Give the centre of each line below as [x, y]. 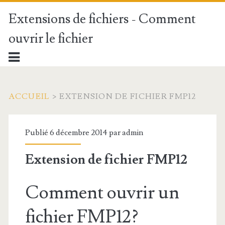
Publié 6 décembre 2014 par [73, 133]
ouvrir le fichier [50, 39]
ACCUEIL [29, 96]
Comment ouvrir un [102, 193]
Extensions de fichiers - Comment [102, 19]
